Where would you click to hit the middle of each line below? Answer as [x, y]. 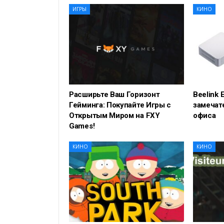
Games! [82, 126]
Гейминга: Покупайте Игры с [120, 105]
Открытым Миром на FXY [114, 116]
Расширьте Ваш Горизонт [114, 95]
